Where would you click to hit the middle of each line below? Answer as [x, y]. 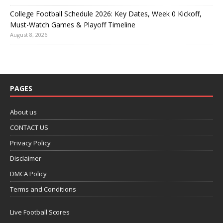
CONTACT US [29, 127]
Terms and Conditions [43, 189]
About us [23, 112]
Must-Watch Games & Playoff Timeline [73, 24]
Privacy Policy [30, 143]
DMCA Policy [28, 173]
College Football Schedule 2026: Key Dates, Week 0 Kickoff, [106, 13]
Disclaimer [26, 158]
